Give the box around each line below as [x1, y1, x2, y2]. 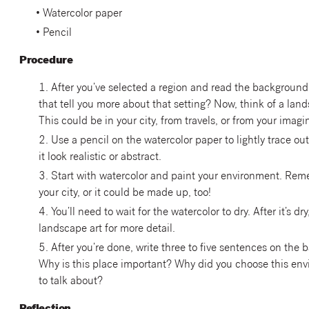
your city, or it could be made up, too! [38, 188, 211, 199]
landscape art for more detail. [38, 223, 175, 235]
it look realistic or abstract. [38, 152, 161, 163]
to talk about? [38, 276, 103, 288]
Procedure [19, 54, 73, 67]
